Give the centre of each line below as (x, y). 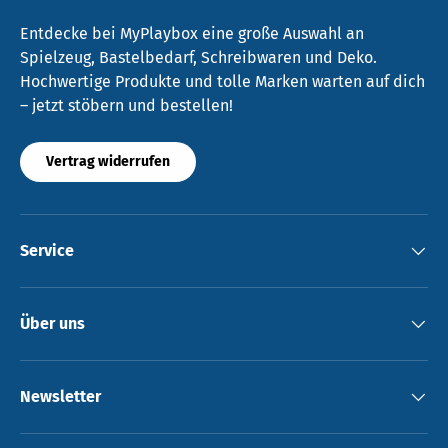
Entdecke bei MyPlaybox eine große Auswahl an (192, 33)
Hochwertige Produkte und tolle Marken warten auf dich (222, 81)
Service (47, 250)
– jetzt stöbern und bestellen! (126, 105)
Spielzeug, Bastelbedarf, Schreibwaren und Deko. (198, 57)
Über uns (52, 323)
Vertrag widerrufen (108, 161)
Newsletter (60, 396)
